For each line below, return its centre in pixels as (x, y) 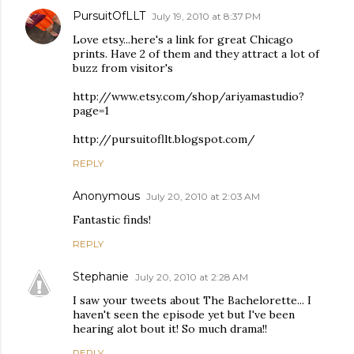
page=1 (91, 111)
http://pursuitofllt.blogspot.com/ (164, 139)
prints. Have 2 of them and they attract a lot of (196, 54)
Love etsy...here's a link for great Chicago (183, 40)
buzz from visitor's (123, 68)
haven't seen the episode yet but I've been (184, 315)
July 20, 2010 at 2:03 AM (203, 197)
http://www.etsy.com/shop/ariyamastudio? (188, 97)
